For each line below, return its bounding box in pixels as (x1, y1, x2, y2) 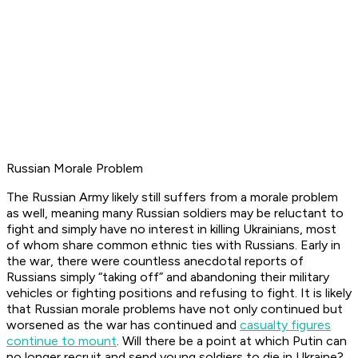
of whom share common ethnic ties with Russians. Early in (6, 237, 340, 253)
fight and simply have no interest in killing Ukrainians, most (6, 221, 336, 237)
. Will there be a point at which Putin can (117, 333, 347, 349)
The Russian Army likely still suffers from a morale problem (6, 189, 338, 205)
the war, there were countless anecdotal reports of (6, 253, 304, 269)
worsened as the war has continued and (6, 317, 240, 333)
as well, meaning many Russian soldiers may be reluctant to (6, 205, 344, 221)
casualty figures (240, 317, 331, 333)
